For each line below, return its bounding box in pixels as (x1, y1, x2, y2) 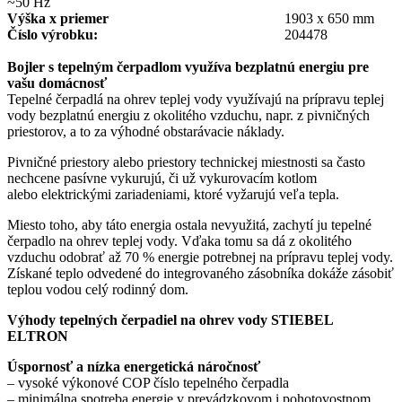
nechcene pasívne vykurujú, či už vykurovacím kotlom (7, 170, 317, 187)
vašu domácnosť (7, 75, 107, 92)
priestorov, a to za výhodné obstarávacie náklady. (7, 124, 284, 140)
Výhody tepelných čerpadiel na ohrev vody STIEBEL (7, 312, 333, 328)
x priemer (49, 11, 112, 27)
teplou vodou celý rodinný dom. (7, 282, 188, 298)
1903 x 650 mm (112, 11, 374, 27)
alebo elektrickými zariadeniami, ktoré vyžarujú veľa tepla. (7, 187, 339, 203)
